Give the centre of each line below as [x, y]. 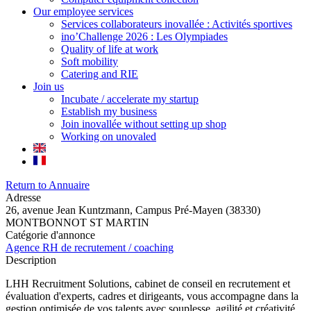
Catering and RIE [100, 74]
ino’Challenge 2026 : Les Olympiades [144, 36]
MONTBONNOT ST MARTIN [77, 222]
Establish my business [109, 111]
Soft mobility [90, 61]
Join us [49, 86]
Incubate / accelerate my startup [130, 99]
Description [31, 260]
